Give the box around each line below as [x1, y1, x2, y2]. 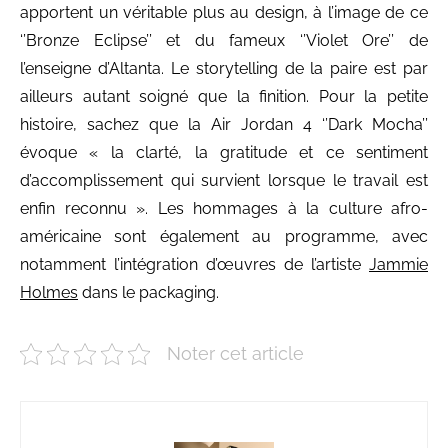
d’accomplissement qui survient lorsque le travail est [20, 170, 428, 190]
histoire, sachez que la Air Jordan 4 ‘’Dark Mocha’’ [20, 114, 428, 134]
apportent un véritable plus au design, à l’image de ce [20, 2, 428, 22]
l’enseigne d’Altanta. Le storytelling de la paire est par [20, 58, 428, 78]
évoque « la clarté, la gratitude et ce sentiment [20, 142, 428, 162]
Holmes [20, 282, 78, 302]
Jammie [369, 254, 428, 274]
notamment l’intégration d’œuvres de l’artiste [20, 254, 369, 274]
